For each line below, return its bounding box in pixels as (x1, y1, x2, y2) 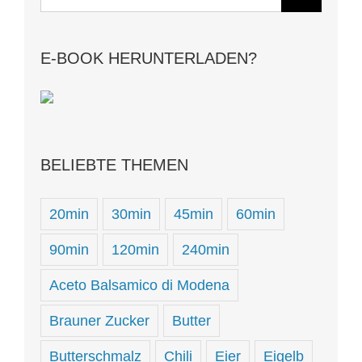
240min (182, 242, 229, 259)
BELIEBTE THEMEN (40, 155, 188, 174)
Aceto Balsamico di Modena (49, 277, 229, 294)
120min (112, 242, 159, 259)
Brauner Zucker (49, 313, 149, 330)
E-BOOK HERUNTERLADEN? (40, 49, 257, 68)
